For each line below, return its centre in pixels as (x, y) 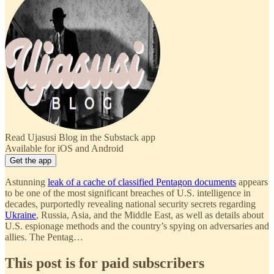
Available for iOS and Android (64, 148)
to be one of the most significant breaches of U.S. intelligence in (128, 193)
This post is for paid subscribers (105, 263)
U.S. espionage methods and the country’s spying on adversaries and (137, 226)
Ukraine (20, 215)
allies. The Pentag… (44, 237)
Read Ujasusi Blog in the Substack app (80, 137)
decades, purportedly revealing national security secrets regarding (130, 204)
